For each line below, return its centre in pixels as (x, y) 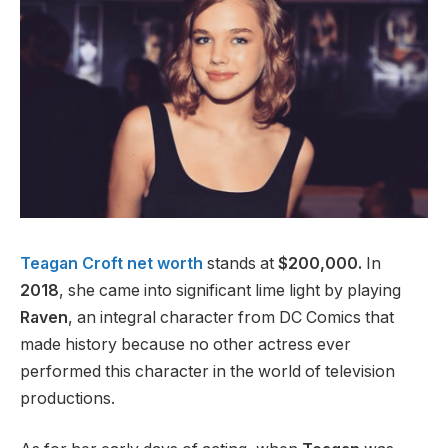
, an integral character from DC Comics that (231, 317)
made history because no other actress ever (185, 344)
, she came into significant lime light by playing (230, 290)
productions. (67, 398)
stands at (238, 263)
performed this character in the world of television (207, 371)
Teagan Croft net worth (111, 263)
